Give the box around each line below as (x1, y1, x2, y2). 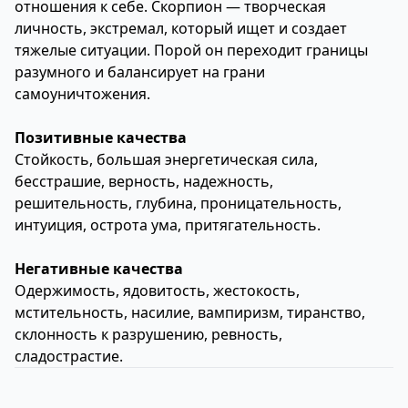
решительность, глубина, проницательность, (15, 193, 342, 213)
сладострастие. (15, 346, 123, 366)
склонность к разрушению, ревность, (15, 324, 282, 344)
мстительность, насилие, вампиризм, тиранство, (15, 302, 365, 322)
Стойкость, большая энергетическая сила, (15, 149, 318, 169)
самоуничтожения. (15, 84, 150, 104)
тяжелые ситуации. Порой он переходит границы (15, 40, 368, 60)
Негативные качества (15, 259, 183, 279)
